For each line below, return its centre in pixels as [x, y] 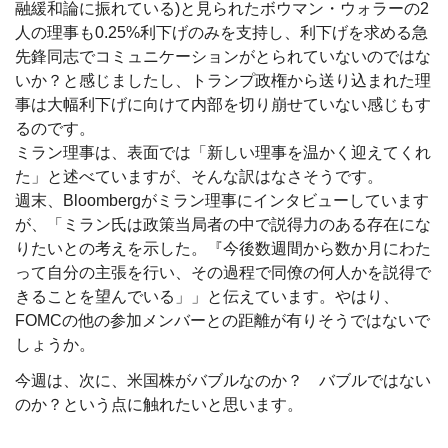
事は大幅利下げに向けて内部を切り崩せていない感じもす [223, 104]
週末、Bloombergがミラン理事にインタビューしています [222, 200]
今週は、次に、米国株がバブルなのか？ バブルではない [223, 380]
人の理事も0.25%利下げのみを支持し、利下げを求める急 [221, 32]
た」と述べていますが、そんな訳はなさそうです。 [199, 176]
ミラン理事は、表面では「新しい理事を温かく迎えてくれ [223, 152]
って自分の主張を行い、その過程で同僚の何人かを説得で [223, 272]
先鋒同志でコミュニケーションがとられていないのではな [223, 56]
